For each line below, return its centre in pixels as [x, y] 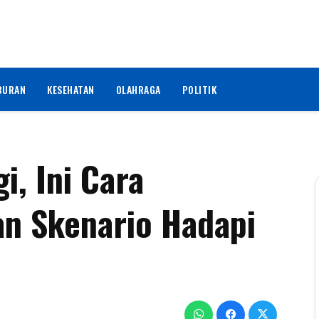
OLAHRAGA [138, 89]
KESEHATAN [71, 89]
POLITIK [199, 89]
